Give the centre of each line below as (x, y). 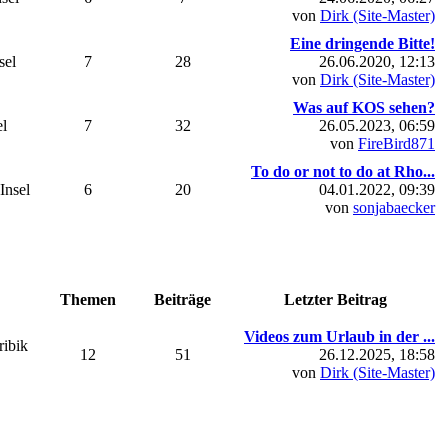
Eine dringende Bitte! (362, 43)
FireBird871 (396, 143)
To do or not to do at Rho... (343, 171)
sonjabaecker (394, 207)
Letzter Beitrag (335, 299)
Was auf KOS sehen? (364, 107)
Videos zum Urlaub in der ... (339, 336)
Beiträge (182, 299)
